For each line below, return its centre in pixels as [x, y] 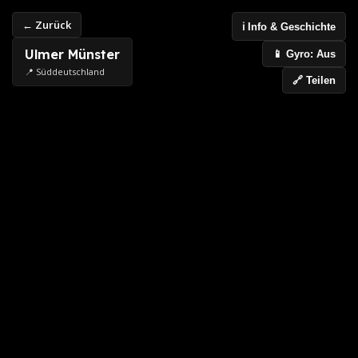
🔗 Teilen [314, 80]
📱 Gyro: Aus [304, 54]
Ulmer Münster [72, 54]
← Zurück [47, 25]
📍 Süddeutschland [65, 72]
